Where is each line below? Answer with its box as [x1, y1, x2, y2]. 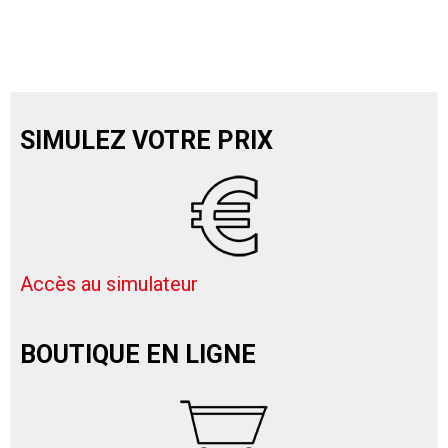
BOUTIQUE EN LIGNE [20, 340, 256, 370]
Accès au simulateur [20, 272, 198, 297]
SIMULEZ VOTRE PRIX [20, 126, 273, 156]
